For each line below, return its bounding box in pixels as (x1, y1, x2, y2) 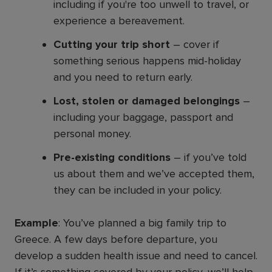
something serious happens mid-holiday (53, 53, 241, 67)
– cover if (170, 37, 219, 51)
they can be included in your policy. (53, 183, 222, 197)
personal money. (53, 126, 131, 140)
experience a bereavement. (53, 13, 185, 27)
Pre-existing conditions (53, 150, 171, 164)
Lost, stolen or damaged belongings (53, 93, 240, 107)
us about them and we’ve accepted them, (53, 166, 254, 180)
